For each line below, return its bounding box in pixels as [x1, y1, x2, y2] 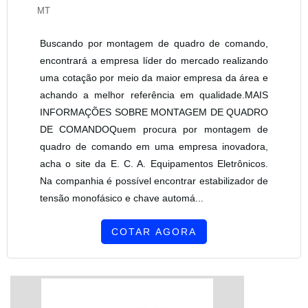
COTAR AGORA [111, 225, 197, 237]
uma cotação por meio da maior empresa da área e [40, 71, 268, 83]
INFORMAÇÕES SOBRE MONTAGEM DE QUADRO [40, 106, 268, 118]
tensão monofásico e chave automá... [40, 192, 203, 203]
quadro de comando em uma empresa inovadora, [40, 140, 268, 152]
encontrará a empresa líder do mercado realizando [40, 54, 268, 66]
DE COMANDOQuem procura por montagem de [40, 123, 268, 135]
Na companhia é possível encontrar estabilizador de [40, 175, 268, 186]
